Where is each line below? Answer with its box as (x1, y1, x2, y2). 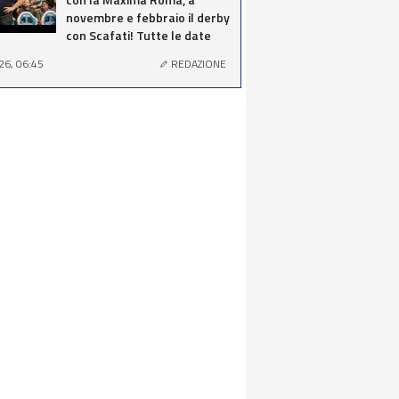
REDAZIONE (171, 55, 226, 72)
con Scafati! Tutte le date (66, 26, 211, 45)
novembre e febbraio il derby (66, 8, 230, 27)
